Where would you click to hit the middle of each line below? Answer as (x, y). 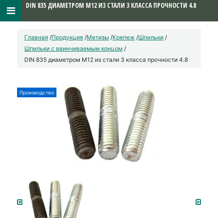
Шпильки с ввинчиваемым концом (73, 48)
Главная (36, 37)
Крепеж (124, 37)
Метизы (98, 37)
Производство (37, 92)
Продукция (67, 37)
